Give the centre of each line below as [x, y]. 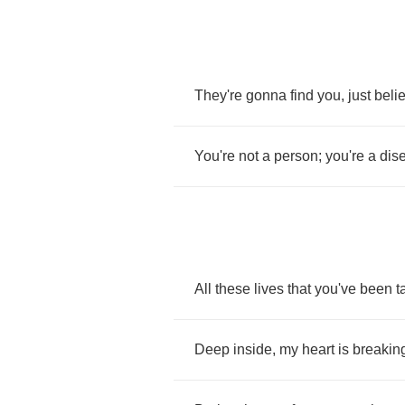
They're [218, 95]
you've [335, 289]
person [296, 156]
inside [253, 349]
